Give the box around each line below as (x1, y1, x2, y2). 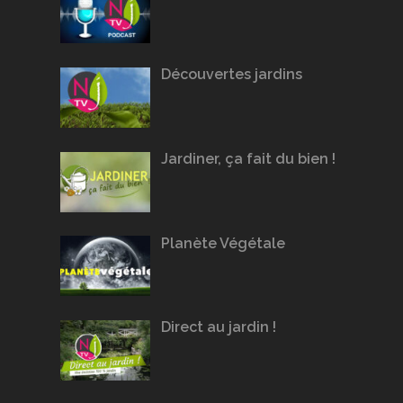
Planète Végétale (161, 234, 286, 252)
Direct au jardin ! (161, 318, 277, 336)
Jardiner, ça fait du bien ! (161, 149, 336, 167)
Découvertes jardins (161, 66, 303, 84)
